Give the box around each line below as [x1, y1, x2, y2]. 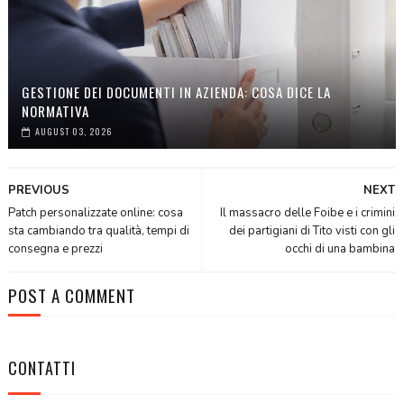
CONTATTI [7, 355, 76, 380]
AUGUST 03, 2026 [34, 124, 112, 138]
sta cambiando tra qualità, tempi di [7, 222, 189, 239]
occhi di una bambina [285, 240, 396, 257]
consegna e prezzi [7, 240, 103, 257]
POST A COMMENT [7, 281, 135, 308]
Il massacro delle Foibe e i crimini [220, 204, 396, 221]
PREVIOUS [7, 181, 69, 198]
